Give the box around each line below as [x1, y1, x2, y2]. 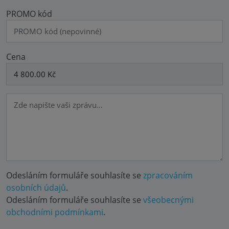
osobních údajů [6, 181, 66, 193]
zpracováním [143, 169, 193, 181]
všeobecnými [143, 194, 194, 205]
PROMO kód [6, 8, 52, 19]
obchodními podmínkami [6, 206, 103, 218]
